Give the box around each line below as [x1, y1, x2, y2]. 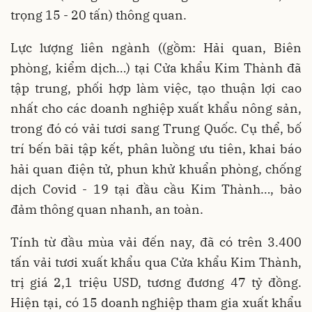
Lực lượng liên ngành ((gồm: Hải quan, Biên [10, 40, 302, 56]
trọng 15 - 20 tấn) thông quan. [10, 7, 187, 24]
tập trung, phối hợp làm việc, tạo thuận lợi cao [10, 80, 302, 97]
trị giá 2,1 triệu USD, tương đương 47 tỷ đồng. [10, 274, 302, 291]
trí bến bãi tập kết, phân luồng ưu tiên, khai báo [10, 141, 302, 157]
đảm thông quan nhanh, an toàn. [10, 201, 206, 218]
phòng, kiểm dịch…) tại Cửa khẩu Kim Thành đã [10, 60, 302, 77]
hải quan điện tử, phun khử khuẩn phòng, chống [10, 161, 302, 178]
